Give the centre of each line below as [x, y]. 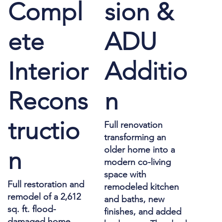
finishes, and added [143, 211]
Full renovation [134, 125]
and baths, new [135, 199]
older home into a [140, 149]
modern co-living [138, 162]
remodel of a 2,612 [44, 196]
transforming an [135, 137]
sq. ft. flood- [32, 209]
